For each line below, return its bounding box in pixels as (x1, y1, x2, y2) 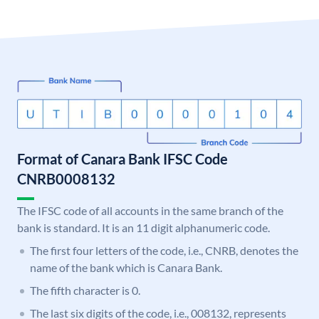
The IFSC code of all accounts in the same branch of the (17, 204, 283, 218)
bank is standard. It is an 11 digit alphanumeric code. (17, 221, 270, 235)
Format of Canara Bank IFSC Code (17, 150, 228, 168)
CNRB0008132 (17, 170, 115, 188)
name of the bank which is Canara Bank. (30, 261, 222, 275)
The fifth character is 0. (30, 283, 140, 298)
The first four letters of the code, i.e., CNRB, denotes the (30, 244, 298, 258)
